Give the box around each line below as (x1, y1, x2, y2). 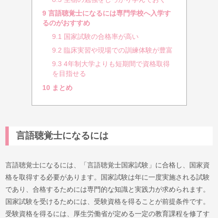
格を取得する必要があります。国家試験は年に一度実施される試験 (5, 173, 210, 182)
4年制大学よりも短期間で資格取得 (62, 60, 170, 68)
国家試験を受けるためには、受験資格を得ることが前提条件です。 (5, 198, 210, 206)
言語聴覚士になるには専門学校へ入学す (46, 9, 171, 17)
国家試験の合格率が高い (62, 33, 139, 40)
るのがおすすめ (42, 19, 90, 27)
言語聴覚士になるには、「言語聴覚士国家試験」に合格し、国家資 (5, 161, 210, 169)
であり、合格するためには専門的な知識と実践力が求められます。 (5, 185, 210, 194)
